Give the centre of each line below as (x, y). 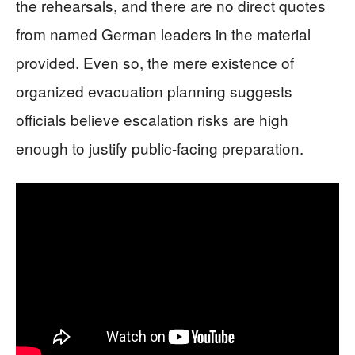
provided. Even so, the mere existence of (155, 62)
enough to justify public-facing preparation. (160, 147)
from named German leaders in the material (163, 33)
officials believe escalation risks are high (152, 119)
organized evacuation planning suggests (154, 90)
